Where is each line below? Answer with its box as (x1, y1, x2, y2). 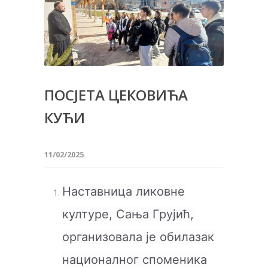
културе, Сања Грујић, (62, 206, 194, 221)
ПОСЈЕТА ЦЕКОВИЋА (44, 84, 188, 105)
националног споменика (62, 252, 207, 267)
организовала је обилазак (62, 229, 214, 244)
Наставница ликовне (62, 184, 185, 199)
